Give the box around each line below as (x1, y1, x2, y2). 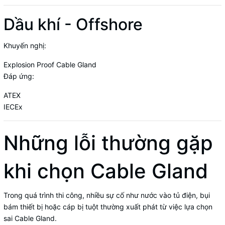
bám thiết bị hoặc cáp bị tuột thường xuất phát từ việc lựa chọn (4, 202, 212, 211)
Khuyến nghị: (4, 41, 46, 50)
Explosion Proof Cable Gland (4, 60, 96, 69)
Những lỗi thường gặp (4, 130, 213, 155)
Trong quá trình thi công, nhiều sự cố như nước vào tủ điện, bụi (4, 190, 210, 199)
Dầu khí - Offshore (4, 14, 143, 34)
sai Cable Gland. (4, 213, 57, 222)
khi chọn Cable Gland (4, 158, 208, 183)
